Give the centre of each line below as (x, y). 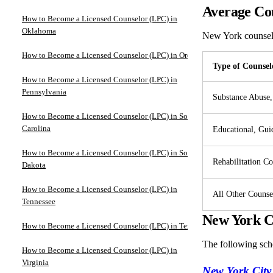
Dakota (34, 165)
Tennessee (39, 201)
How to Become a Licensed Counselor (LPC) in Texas (110, 225)
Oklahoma (39, 30)
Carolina (36, 128)
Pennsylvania (44, 91)
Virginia (35, 262)
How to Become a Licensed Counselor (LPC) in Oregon (113, 55)
